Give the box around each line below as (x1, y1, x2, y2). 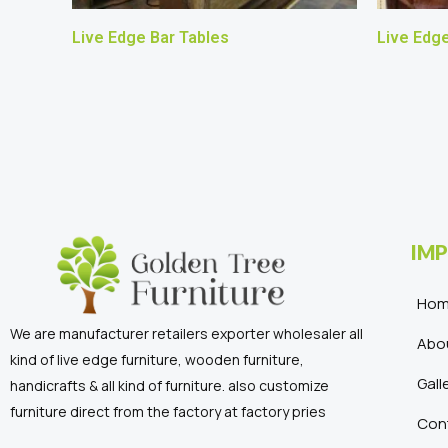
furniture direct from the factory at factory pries (10, 402, 326, 421)
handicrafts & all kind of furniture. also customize (10, 376, 329, 395)
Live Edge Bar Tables (72, 28, 229, 48)
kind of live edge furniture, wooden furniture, (10, 350, 304, 369)
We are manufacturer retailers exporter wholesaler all (10, 324, 363, 343)
